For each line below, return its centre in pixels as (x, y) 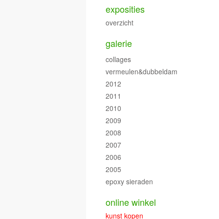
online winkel (131, 202)
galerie (119, 43)
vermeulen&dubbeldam (142, 71)
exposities (125, 9)
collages (118, 59)
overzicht (120, 22)
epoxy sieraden (129, 181)
